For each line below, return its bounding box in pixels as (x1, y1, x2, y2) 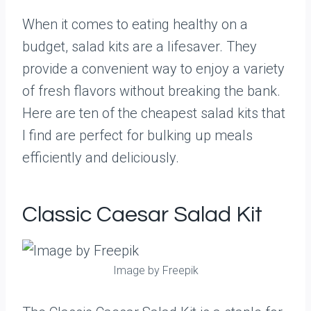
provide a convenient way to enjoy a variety (22, 60, 285, 77)
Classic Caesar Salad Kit (22, 203, 262, 226)
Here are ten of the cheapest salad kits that (22, 105, 285, 121)
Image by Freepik (112, 264, 199, 277)
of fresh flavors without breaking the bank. (22, 83, 280, 99)
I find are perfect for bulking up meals (22, 127, 253, 144)
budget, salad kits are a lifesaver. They (22, 38, 257, 55)
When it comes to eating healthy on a (22, 16, 248, 33)
